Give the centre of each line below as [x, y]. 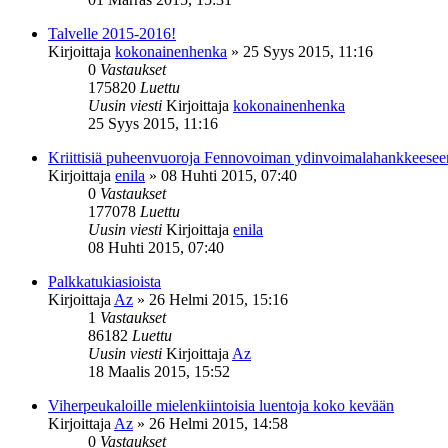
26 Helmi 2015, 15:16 [218, 299]
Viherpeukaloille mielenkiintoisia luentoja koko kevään [221, 405]
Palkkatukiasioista [104, 281]
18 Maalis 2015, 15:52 [159, 371]
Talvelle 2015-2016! [112, 33]
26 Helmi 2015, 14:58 [218, 423]
